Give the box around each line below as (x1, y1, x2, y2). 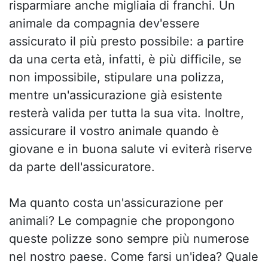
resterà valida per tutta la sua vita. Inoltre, (9, 106, 244, 120)
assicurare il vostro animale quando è (9, 124, 219, 138)
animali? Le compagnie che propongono (9, 214, 234, 228)
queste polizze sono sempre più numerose (9, 232, 249, 246)
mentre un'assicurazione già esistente (9, 88, 223, 102)
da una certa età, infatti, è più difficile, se (9, 52, 242, 66)
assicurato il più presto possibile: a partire (9, 34, 244, 48)
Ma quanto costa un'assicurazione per (9, 196, 223, 210)
